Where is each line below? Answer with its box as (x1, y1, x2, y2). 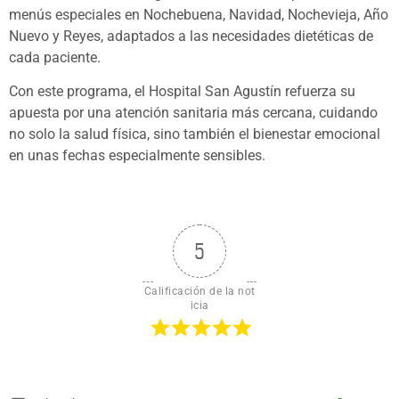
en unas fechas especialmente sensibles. (9, 147, 265, 165)
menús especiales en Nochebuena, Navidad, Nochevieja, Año (9, 5, 388, 23)
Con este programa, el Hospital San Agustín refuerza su (9, 83, 355, 101)
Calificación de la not (143, 284, 256, 297)
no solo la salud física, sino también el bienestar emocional (9, 126, 380, 143)
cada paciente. (9, 48, 101, 66)
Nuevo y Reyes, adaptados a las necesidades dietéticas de (9, 27, 373, 45)
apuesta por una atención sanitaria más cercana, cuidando (9, 104, 378, 122)
